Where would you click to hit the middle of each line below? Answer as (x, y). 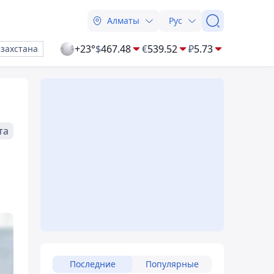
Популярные (172, 264)
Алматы (123, 20)
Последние (92, 264)
